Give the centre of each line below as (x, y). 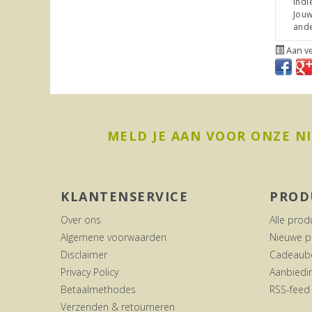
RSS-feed (290, 289)
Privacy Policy (89, 272)
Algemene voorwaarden (114, 237)
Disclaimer (84, 254)
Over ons (81, 219)
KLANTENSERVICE (124, 196)
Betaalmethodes (98, 289)
